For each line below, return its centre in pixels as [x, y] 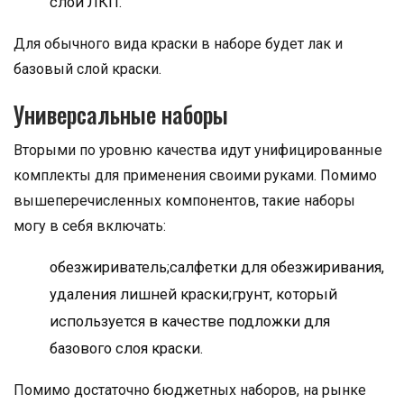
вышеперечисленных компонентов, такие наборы [184, 201]
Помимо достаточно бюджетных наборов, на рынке [190, 390]
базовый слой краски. [87, 69]
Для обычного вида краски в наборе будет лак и [178, 44]
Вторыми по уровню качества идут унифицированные [198, 151]
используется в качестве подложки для [190, 322]
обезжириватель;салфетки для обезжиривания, [217, 268]
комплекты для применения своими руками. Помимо [195, 176]
